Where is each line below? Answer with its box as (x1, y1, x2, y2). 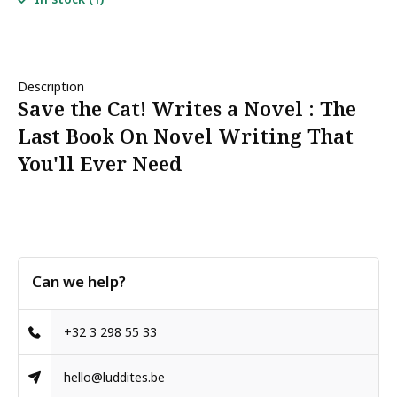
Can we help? (32, 271, 126, 292)
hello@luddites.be (64, 369, 166, 385)
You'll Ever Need (18, 150, 182, 177)
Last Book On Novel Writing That (18, 122, 354, 150)
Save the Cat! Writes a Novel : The (18, 95, 356, 122)
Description (18, 78, 84, 95)
